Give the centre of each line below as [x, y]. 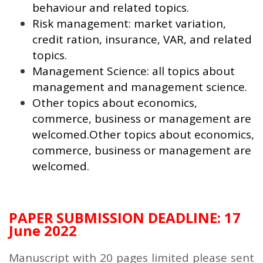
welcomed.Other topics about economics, [143, 134]
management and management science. [140, 87]
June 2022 [43, 230]
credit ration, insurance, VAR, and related [142, 39]
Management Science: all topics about [134, 71]
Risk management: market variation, [129, 23]
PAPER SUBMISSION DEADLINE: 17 [125, 217]
